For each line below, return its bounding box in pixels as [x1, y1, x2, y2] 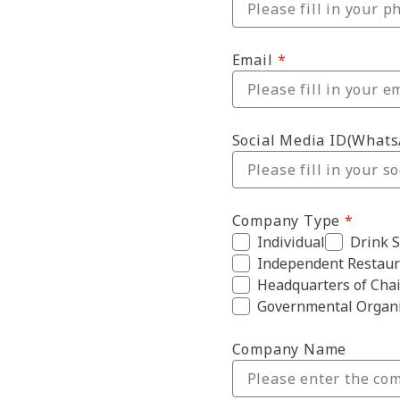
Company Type [231, 211, 341, 230]
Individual [256, 232, 325, 252]
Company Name [231, 339, 347, 359]
